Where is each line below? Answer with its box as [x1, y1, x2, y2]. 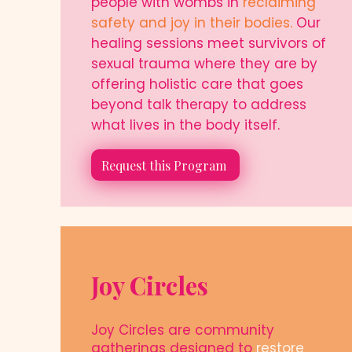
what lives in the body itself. [91, 115, 280, 134]
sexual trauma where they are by [91, 54, 317, 73]
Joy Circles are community [91, 321, 274, 339]
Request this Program [101, 156, 226, 174]
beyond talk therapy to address [91, 95, 306, 114]
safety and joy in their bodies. [91, 13, 292, 32]
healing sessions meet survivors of [91, 34, 326, 53]
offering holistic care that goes [91, 75, 303, 93]
